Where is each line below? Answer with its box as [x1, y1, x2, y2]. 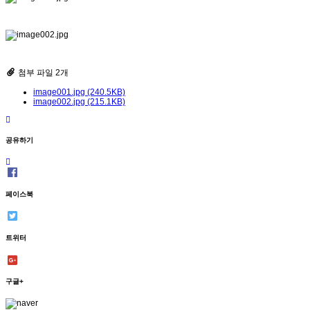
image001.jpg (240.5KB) [33, 86, 125, 97]
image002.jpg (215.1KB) [33, 96, 125, 107]
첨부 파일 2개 [18, 67, 69, 77]
